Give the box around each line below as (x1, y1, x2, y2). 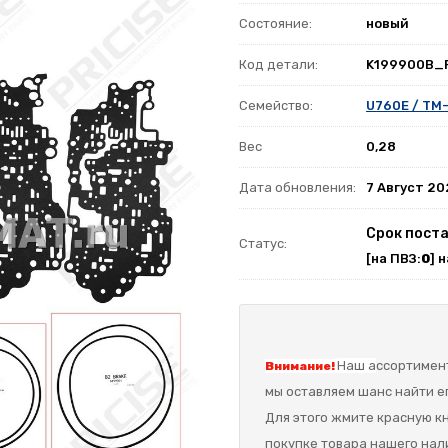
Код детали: (239, 56, 318, 72)
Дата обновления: (239, 179, 356, 195)
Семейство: (239, 97, 313, 113)
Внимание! (265, 358, 337, 373)
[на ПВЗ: (366, 250, 421, 266)
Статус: (239, 235, 287, 251)
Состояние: (239, 15, 312, 31)
